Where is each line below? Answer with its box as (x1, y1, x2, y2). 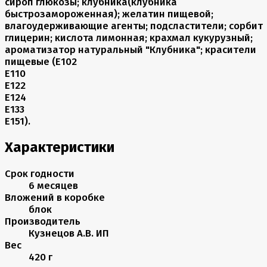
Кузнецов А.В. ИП (29, 226, 109, 239)
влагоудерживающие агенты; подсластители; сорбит (5, 19, 263, 32)
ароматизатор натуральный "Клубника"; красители (5, 43, 256, 55)
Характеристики (5, 138, 114, 156)
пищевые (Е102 (5, 55, 77, 67)
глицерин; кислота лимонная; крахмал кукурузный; (5, 31, 253, 44)
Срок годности (5, 167, 74, 179)
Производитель (5, 215, 80, 227)
